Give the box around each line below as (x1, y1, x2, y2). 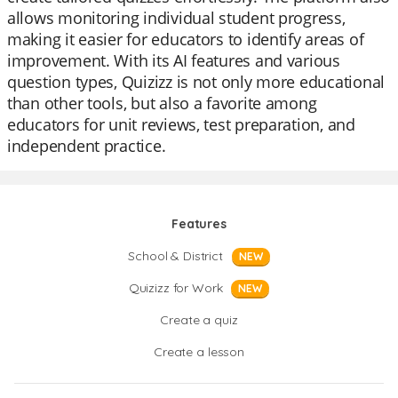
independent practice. (7, 135, 166, 156)
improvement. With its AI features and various (7, 50, 340, 71)
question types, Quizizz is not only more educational (7, 71, 385, 92)
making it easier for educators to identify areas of (7, 28, 364, 50)
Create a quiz (160, 312, 238, 328)
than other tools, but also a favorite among (7, 92, 317, 114)
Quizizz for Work (128, 280, 223, 296)
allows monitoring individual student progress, (7, 7, 346, 28)
